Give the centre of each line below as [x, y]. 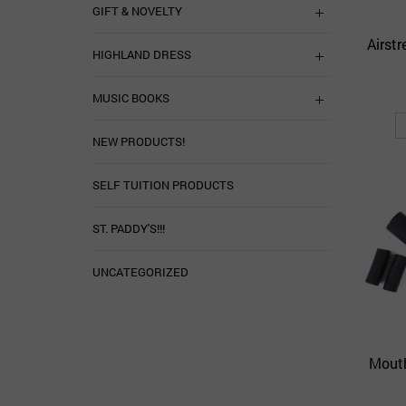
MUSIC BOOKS [131, 98]
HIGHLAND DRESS [142, 54]
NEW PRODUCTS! [139, 141]
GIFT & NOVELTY [137, 11]
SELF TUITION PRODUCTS [163, 185]
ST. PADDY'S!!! [129, 228]
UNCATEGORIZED [140, 272]
